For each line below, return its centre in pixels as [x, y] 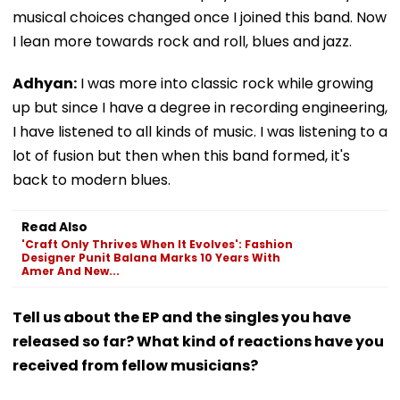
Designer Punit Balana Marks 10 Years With [151, 257]
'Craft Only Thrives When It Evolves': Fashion [157, 244]
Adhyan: [45, 83]
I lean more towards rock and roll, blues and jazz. [182, 41]
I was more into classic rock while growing [225, 83]
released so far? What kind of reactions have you [198, 341]
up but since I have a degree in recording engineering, [200, 107]
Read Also [54, 226]
